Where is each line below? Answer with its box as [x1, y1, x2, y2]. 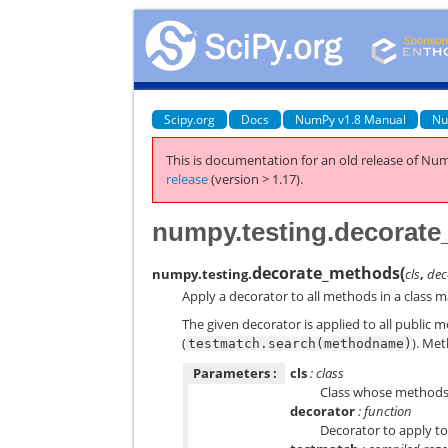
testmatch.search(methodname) [188, 336, 413, 351]
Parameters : [193, 363, 278, 382]
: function [355, 401, 413, 420]
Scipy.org [164, 110, 216, 128]
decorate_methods [252, 261, 401, 284]
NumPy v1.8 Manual [295, 110, 407, 128]
